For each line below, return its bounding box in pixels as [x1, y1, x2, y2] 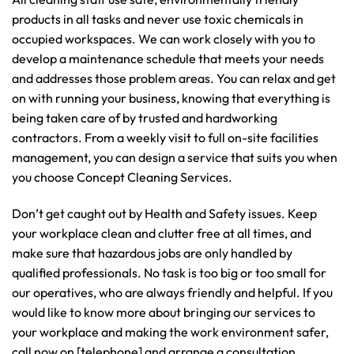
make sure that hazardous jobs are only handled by [12, 244, 292, 261]
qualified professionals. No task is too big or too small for [12, 264, 326, 281]
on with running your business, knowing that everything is [12, 90, 330, 107]
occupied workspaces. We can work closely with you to [12, 31, 315, 47]
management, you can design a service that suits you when [12, 149, 337, 166]
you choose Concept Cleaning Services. [12, 169, 232, 186]
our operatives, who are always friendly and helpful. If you [12, 284, 333, 300]
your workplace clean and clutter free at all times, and [12, 224, 311, 241]
